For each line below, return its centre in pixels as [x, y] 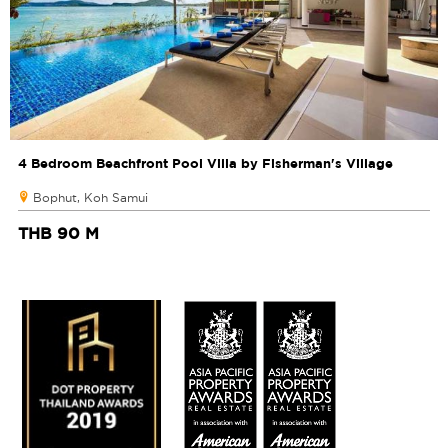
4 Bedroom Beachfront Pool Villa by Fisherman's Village [205, 163]
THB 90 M [58, 233]
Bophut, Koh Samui [90, 198]
